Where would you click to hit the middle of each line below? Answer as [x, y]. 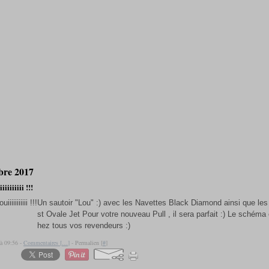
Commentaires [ [43, 243]
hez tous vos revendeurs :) [84, 225]
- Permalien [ [86, 243]
